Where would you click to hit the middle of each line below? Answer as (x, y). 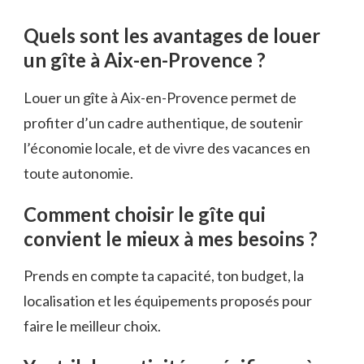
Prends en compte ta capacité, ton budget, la (164, 276)
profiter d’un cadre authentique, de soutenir (163, 122)
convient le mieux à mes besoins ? (171, 238)
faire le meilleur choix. (92, 326)
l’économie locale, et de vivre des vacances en (167, 147)
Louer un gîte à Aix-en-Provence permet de (160, 97)
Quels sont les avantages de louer (172, 36)
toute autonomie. (78, 173)
